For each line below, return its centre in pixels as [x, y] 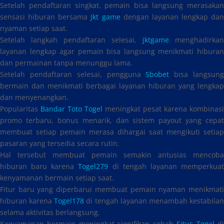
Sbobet [157, 74]
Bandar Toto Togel [71, 109]
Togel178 [69, 201]
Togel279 [93, 166]
